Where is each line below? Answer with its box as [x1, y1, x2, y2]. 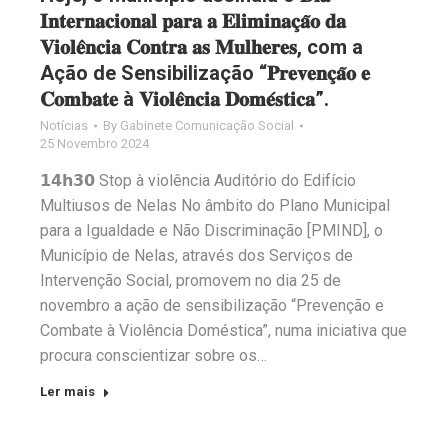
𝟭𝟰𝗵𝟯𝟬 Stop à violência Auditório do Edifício [40, 171, 356, 191]
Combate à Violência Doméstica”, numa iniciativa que [40, 321, 407, 341]
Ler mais [40, 384, 95, 400]
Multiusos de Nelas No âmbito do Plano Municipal [40, 196, 390, 216]
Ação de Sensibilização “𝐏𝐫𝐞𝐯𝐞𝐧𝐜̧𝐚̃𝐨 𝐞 [40, 61, 370, 86]
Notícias [40, 118, 88, 134]
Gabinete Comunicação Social [120, 118, 294, 134]
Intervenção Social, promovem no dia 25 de [40, 271, 341, 291]
